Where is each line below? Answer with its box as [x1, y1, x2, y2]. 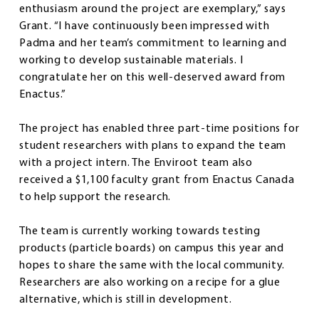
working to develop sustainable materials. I [19, 54, 244, 66]
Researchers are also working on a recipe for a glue [19, 276, 281, 288]
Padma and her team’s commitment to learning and [19, 37, 287, 49]
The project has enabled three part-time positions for [19, 122, 300, 135]
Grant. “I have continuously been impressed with [19, 20, 270, 32]
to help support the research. [19, 191, 172, 203]
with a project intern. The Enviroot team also [19, 157, 253, 169]
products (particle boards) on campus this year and [19, 242, 284, 254]
